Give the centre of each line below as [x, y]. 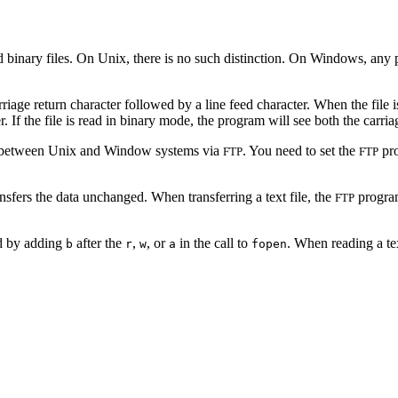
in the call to [214, 243]
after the [99, 243]
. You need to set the [301, 151]
